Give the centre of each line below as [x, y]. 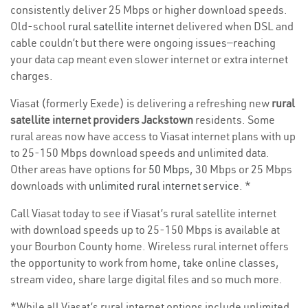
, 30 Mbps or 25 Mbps [241, 169]
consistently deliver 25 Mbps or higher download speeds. [149, 10]
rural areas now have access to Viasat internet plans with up [153, 136]
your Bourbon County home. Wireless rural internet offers [150, 246]
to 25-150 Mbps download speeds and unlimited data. [140, 153]
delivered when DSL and [234, 26]
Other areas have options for [79, 169]
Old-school [39, 26]
